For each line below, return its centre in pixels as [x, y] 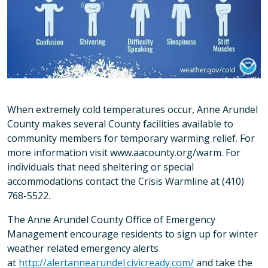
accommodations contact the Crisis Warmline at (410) [126, 181]
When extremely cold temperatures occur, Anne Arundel [133, 109]
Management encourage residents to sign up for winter [133, 234]
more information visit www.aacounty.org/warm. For [124, 152]
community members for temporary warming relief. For [131, 138]
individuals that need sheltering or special [100, 167]
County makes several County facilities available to [120, 124]
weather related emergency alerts [83, 248]
